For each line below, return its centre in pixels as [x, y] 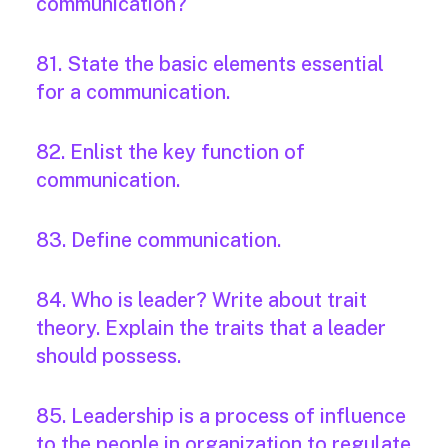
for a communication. [133, 92]
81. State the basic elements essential [210, 64]
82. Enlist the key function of [170, 152]
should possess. [108, 356]
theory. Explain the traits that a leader [211, 328]
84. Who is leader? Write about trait [201, 300]
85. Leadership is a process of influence [221, 416]
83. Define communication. [158, 240]
